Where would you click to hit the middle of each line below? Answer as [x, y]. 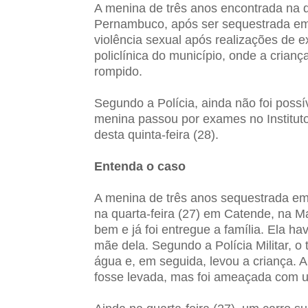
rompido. [118, 71]
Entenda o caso [140, 166]
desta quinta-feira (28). [156, 135]
